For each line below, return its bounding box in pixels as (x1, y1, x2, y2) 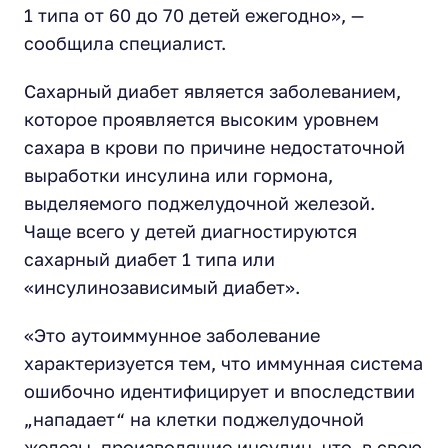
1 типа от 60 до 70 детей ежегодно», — (24, 4, 364, 26)
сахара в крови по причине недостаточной (24, 136, 405, 158)
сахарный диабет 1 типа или (24, 248, 275, 270)
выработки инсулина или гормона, (24, 164, 333, 186)
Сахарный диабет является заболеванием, (24, 80, 401, 102)
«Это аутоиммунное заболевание (24, 324, 320, 346)
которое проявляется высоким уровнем (24, 108, 379, 130)
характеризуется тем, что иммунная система (24, 352, 423, 374)
